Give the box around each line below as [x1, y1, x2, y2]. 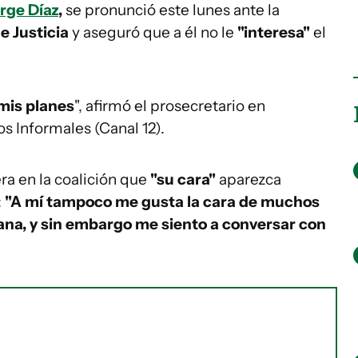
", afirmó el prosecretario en [74, 97, 265, 115]
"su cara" [147, 170, 216, 189]
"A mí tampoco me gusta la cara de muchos [5, 193, 320, 211]
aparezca [216, 170, 281, 189]
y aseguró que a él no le [69, 23, 237, 42]
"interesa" [237, 23, 313, 42]
